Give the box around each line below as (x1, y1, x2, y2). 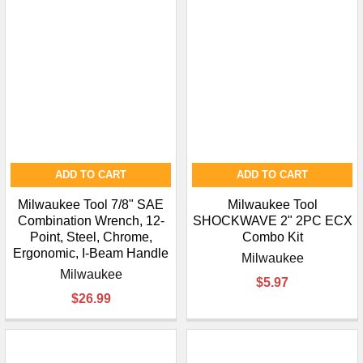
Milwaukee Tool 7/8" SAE (18, 198, 164, 212)
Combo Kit (241, 230, 303, 245)
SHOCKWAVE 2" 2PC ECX (192, 214, 352, 228)
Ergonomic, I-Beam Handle (13, 246, 169, 261)
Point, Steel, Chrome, (29, 230, 152, 245)
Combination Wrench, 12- (17, 214, 164, 228)
